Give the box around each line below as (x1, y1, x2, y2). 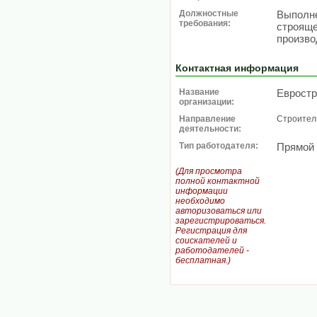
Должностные (179, 8, 238, 18)
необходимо (175, 196, 225, 206)
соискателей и (175, 236, 237, 246)
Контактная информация (175, 62, 299, 74)
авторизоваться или (175, 206, 262, 216)
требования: (179, 18, 231, 28)
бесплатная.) (175, 255, 231, 265)
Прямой (277, 141, 314, 153)
